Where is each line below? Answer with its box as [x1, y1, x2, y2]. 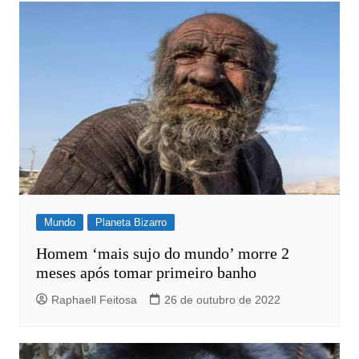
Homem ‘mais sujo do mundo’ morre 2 [35, 244, 289, 262]
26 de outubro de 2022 [163, 292, 280, 306]
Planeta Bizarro [95, 216, 167, 228]
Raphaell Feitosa [50, 292, 137, 306]
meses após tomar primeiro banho [35, 263, 256, 281]
